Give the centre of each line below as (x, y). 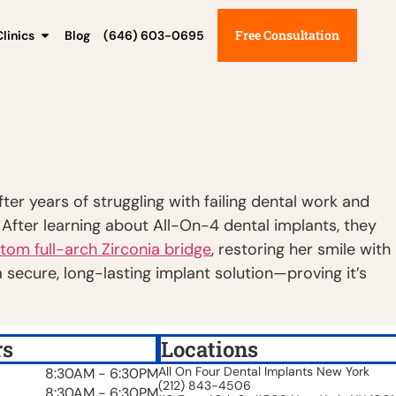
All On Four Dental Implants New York (264, 371)
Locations (209, 349)
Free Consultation (287, 35)
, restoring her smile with (301, 249)
